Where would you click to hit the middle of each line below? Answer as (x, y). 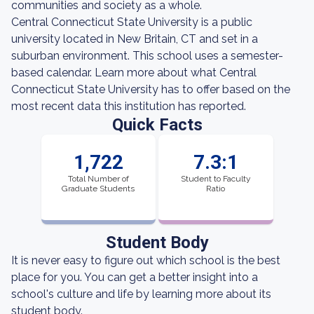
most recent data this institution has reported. (129, 106)
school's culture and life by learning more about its (141, 294)
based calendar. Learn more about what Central (134, 73)
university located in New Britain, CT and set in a (135, 39)
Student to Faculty (216, 179)
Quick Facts (157, 125)
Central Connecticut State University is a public (132, 22)
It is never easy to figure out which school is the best (146, 260)
